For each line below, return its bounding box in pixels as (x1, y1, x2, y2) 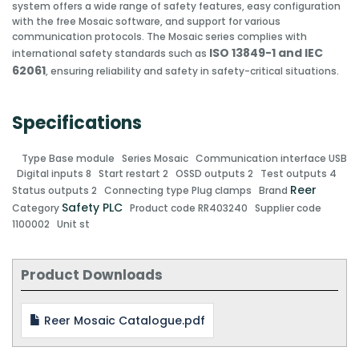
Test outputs (260, 167, 329, 181)
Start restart (99, 167, 163, 181)
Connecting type (104, 184, 192, 198)
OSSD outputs (175, 167, 248, 181)
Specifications (12, 111, 142, 136)
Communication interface (196, 151, 329, 166)
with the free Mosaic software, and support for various (12, 14, 280, 29)
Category (12, 201, 62, 216)
